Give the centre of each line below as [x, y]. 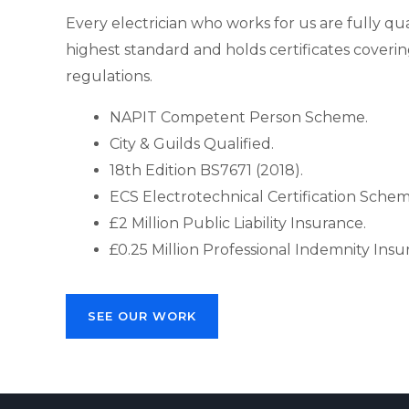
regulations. [109, 76]
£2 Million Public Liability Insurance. [238, 223]
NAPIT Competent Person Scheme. [239, 117]
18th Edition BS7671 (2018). [206, 170]
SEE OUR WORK [142, 316]
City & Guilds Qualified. [192, 144]
